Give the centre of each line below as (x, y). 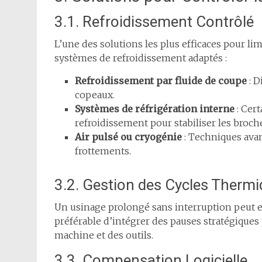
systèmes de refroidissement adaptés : (141, 58)
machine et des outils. (104, 235)
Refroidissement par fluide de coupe (161, 81)
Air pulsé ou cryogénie (128, 137)
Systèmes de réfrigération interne (155, 109)
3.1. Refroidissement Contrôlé (154, 22)
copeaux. (95, 95)
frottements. (103, 151)
